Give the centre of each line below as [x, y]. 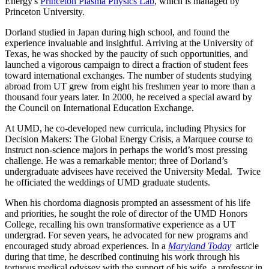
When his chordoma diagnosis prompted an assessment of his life [128, 203]
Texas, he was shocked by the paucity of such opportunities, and [126, 54]
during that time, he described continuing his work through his [122, 257]
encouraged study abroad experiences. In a [86, 246]
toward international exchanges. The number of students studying [128, 76]
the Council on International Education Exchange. [99, 108]
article [246, 246]
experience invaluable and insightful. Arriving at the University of [129, 43]
